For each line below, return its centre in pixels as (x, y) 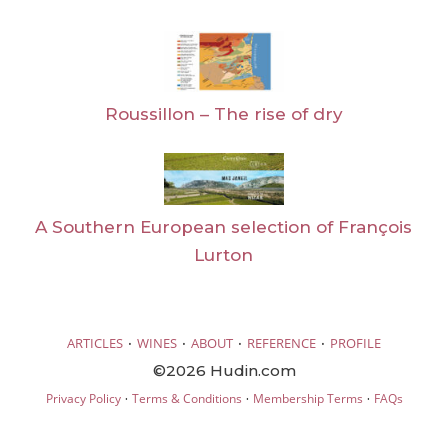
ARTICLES (95, 342)
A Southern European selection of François (224, 227)
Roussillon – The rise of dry (223, 113)
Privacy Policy (83, 398)
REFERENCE (281, 342)
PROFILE (355, 342)
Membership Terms (307, 398)
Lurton (224, 255)
